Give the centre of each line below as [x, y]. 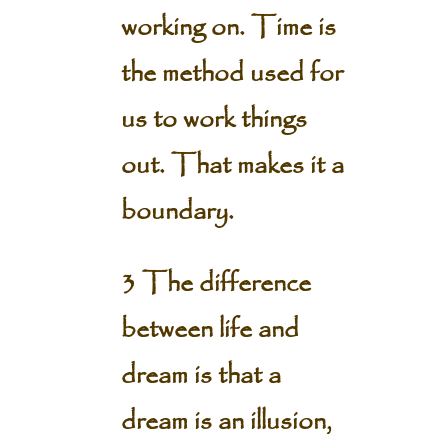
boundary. [177, 212]
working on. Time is [228, 28]
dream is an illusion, [226, 422]
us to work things [213, 120]
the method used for [231, 74]
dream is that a [200, 376]
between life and [209, 330]
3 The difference [215, 284]
